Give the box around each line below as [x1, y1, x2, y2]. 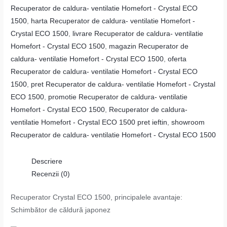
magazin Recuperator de [109, 42, 189, 50]
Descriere [31, 158, 63, 166]
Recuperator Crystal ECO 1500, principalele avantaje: [11, 193, 183, 201]
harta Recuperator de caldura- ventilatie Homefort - [31, 17, 196, 25]
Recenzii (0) [31, 170, 70, 178]
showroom [171, 118, 205, 126]
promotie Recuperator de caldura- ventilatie [48, 93, 188, 101]
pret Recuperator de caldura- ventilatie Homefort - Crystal [31, 80, 216, 88]
